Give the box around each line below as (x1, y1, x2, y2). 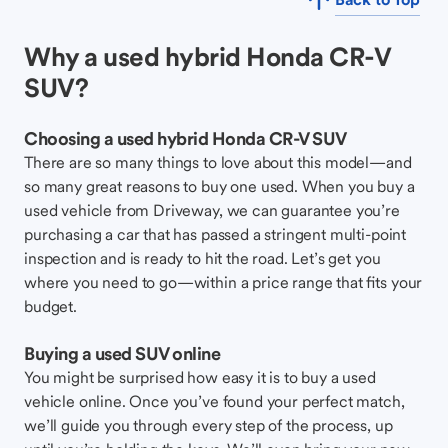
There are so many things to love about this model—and (24, 152, 412, 172)
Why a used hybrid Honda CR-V (24, 40, 390, 73)
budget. (24, 296, 77, 316)
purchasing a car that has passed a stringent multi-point (24, 224, 407, 244)
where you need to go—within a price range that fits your (24, 272, 423, 292)
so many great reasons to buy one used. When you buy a (24, 176, 415, 196)
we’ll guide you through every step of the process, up (24, 415, 393, 435)
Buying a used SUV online (24, 342, 220, 365)
